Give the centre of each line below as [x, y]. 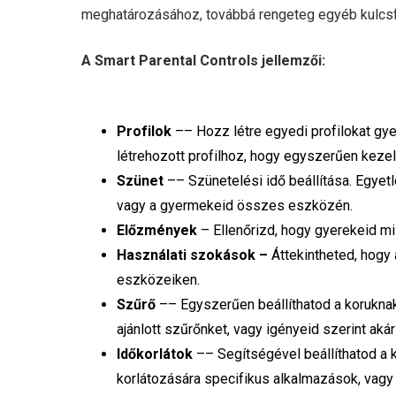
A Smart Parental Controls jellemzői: [204, 61]
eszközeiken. [159, 280]
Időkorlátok [155, 354]
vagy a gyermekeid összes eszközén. [235, 206]
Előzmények [157, 231]
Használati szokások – [193, 255]
